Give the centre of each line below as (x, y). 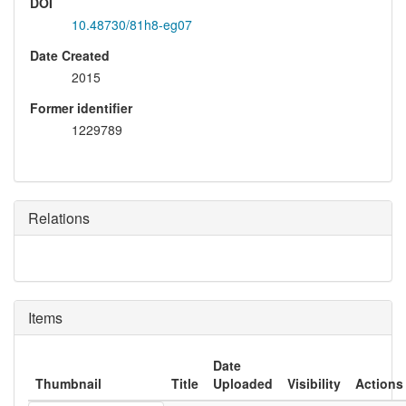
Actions (379, 384)
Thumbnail (68, 384)
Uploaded (243, 384)
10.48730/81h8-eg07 (132, 25)
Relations (59, 218)
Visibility (314, 384)
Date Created (70, 56)
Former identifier (81, 108)
